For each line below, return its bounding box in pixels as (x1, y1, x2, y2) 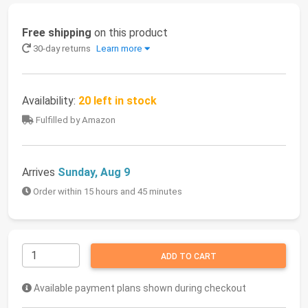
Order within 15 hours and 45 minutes (31, 186, 182, 197)
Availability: (22, 94, 78, 108)
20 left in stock (78, 94, 157, 108)
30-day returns (31, 43, 93, 54)
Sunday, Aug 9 (58, 166, 130, 179)
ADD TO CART (160, 252, 217, 262)
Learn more (96, 43, 142, 54)
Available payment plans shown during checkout (32, 283, 246, 294)
